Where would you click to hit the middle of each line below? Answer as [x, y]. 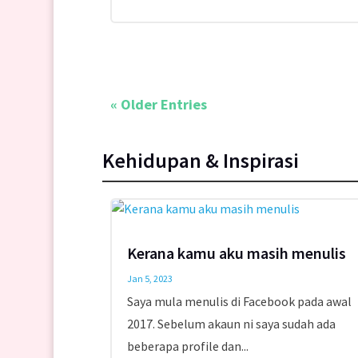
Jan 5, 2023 [149, 278]
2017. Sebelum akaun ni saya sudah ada [231, 323]
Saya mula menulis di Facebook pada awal [239, 301]
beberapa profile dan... [187, 346]
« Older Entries [158, 105]
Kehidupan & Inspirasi [200, 160]
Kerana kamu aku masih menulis [236, 253]
